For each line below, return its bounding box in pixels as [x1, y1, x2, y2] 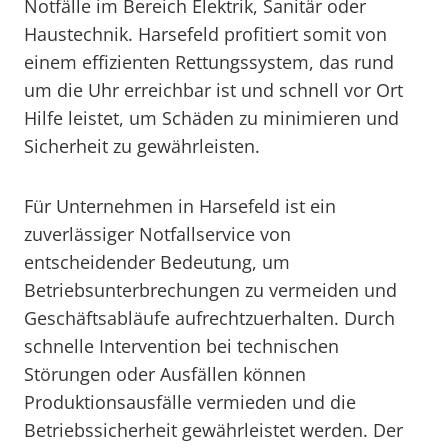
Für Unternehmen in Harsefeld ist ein [24, 194, 336, 218]
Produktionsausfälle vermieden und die [24, 390, 356, 414]
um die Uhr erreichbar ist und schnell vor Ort [24, 78, 403, 102]
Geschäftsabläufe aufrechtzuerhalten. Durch [24, 306, 395, 330]
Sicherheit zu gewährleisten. [24, 134, 260, 158]
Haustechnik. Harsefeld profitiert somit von [24, 22, 387, 46]
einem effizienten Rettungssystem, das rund [24, 50, 394, 74]
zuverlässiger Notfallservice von [24, 222, 291, 246]
